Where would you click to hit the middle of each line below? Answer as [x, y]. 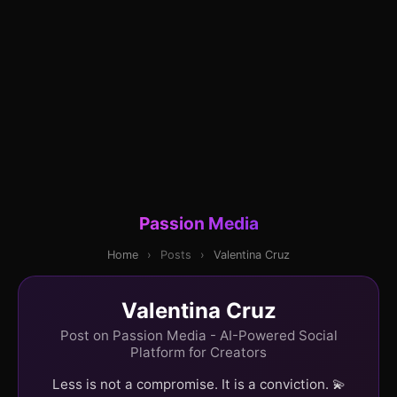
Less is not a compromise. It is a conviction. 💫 [198, 384]
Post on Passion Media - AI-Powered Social [198, 335]
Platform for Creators [198, 352]
